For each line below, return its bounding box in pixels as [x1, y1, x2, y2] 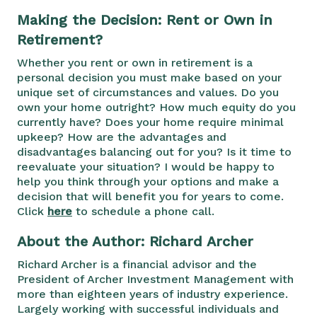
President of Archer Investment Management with [17, 272, 294, 286]
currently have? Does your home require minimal [17, 115, 284, 129]
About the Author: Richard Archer [17, 232, 253, 250]
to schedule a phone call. [72, 204, 214, 218]
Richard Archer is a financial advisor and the [17, 257, 257, 271]
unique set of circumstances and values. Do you [17, 85, 279, 99]
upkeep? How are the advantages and [17, 129, 226, 144]
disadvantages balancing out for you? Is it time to [17, 144, 292, 158]
